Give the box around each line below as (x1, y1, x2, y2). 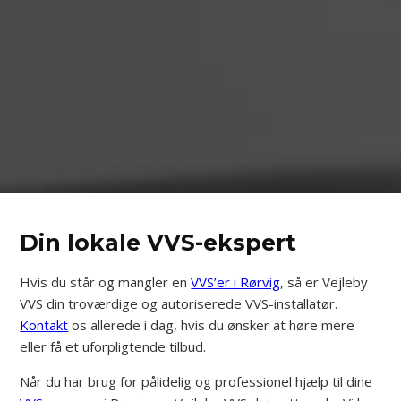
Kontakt (20, 315, 69, 334)
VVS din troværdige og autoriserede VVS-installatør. (20, 294, 338, 312)
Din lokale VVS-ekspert (20, 228, 297, 256)
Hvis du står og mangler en (20, 272, 192, 291)
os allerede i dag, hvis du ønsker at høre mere (68, 315, 355, 334)
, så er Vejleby (280, 272, 369, 291)
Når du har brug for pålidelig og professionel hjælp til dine (20, 371, 373, 390)
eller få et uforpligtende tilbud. (20, 337, 207, 355)
